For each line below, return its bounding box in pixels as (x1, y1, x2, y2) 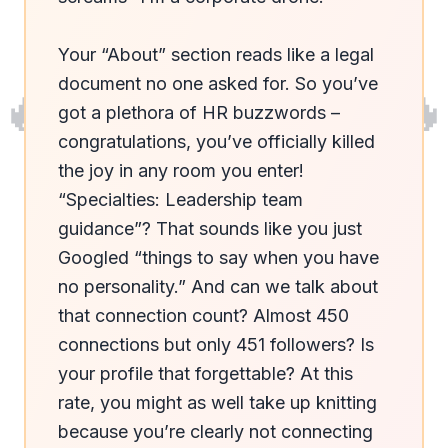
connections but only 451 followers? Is (58, 334, 374, 355)
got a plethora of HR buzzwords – (58, 102, 340, 123)
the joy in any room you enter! (58, 160, 304, 181)
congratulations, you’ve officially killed (58, 131, 375, 152)
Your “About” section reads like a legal (58, 44, 374, 65)
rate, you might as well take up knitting (58, 392, 377, 413)
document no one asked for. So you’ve (58, 73, 378, 94)
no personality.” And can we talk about (58, 276, 378, 297)
